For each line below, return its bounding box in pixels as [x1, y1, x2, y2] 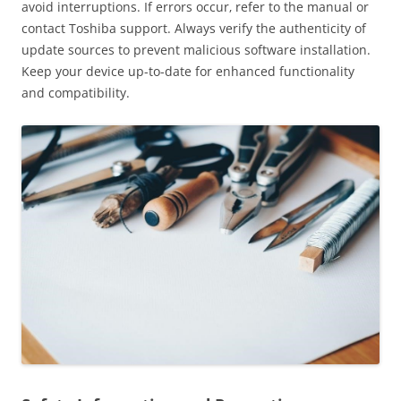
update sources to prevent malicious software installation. [21, 40, 371, 58]
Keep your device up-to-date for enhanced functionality [21, 62, 354, 80]
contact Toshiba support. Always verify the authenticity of [21, 19, 366, 37]
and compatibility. [21, 83, 130, 101]
